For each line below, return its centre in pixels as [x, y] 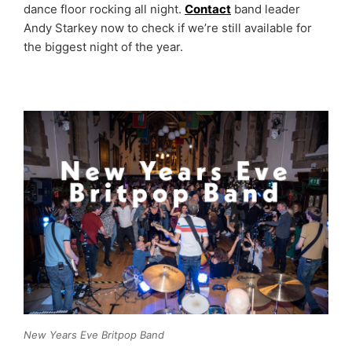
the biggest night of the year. [105, 47]
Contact [208, 9]
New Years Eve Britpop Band [94, 335]
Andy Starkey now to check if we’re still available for [168, 28]
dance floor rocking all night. [104, 9]
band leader [266, 9]
